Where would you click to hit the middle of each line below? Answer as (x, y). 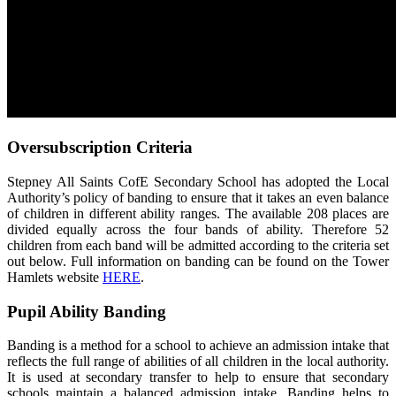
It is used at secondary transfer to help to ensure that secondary (198, 377)
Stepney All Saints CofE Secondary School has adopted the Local (198, 181)
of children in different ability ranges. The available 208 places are (198, 213)
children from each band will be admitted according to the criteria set (198, 245)
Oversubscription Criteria (100, 148)
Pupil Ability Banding (87, 311)
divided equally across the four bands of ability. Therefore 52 (198, 229)
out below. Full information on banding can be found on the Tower (198, 261)
